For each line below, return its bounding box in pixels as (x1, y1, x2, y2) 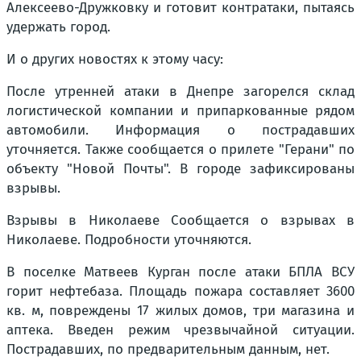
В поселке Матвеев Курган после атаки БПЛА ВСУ (6, 263, 355, 280)
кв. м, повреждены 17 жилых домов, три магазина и (6, 301, 355, 319)
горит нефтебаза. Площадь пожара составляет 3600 (6, 282, 355, 300)
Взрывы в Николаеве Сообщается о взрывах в (6, 211, 355, 229)
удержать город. (6, 18, 110, 35)
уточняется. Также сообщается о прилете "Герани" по (6, 140, 355, 158)
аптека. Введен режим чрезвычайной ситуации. (6, 321, 355, 338)
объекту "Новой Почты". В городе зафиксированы (6, 160, 355, 177)
